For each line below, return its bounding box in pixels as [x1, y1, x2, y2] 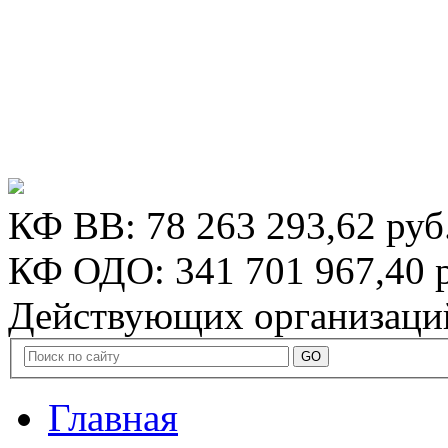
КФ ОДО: [8, 249, 175, 292]
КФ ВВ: [8, 204, 146, 247]
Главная [48, 395, 178, 439]
